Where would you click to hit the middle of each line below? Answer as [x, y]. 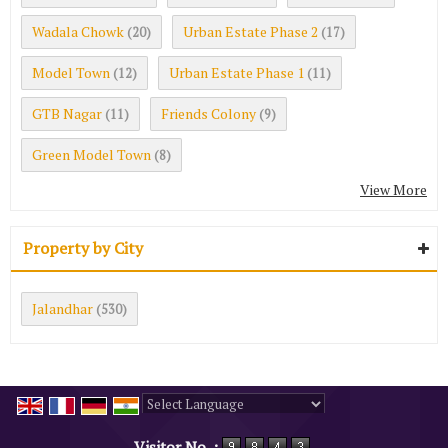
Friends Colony [208, 113]
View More [393, 189]
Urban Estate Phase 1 [236, 72]
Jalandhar [62, 308]
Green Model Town [91, 154]
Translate [294, 425]
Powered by [180, 425]
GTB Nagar [67, 113]
